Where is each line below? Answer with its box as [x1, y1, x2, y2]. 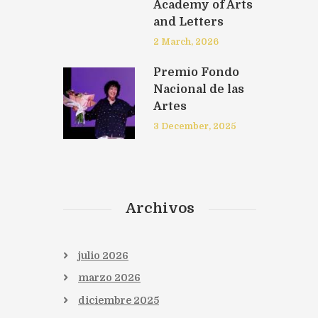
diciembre [78, 295, 133, 307]
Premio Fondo [153, 65, 239, 79]
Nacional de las [153, 82, 244, 96]
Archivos [125, 199, 194, 216]
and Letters [153, 15, 224, 28]
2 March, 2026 [153, 36, 219, 47]
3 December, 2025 [153, 121, 236, 131]
